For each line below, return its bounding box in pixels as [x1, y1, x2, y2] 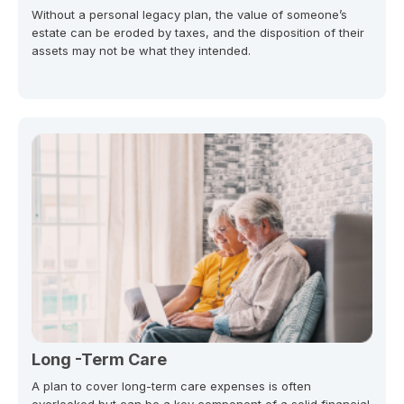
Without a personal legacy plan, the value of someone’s [32, 6, 347, 22]
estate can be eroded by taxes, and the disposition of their [32, 24, 364, 40]
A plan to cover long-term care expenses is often [32, 378, 311, 393]
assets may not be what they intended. [32, 42, 251, 58]
